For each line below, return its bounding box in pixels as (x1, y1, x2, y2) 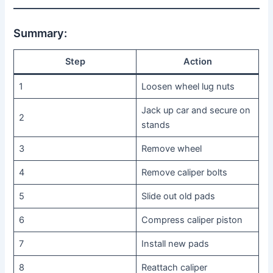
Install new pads (141, 238, 209, 249)
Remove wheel (141, 143, 202, 154)
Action (183, 55, 212, 67)
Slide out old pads (141, 190, 215, 202)
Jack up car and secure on (141, 104, 250, 116)
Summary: (13, 26, 68, 40)
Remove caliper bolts (141, 166, 227, 178)
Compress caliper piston (141, 214, 243, 225)
